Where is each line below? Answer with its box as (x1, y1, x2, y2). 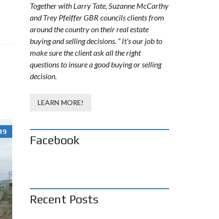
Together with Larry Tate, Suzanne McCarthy (30, 1, 169, 10)
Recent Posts (30, 193, 98, 206)
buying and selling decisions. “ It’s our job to (30, 36, 162, 45)
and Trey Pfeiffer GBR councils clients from (30, 13, 164, 22)
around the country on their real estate (30, 24, 149, 34)
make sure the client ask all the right (30, 48, 141, 57)
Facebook (30, 133, 80, 147)
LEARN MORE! (38, 98, 84, 107)
